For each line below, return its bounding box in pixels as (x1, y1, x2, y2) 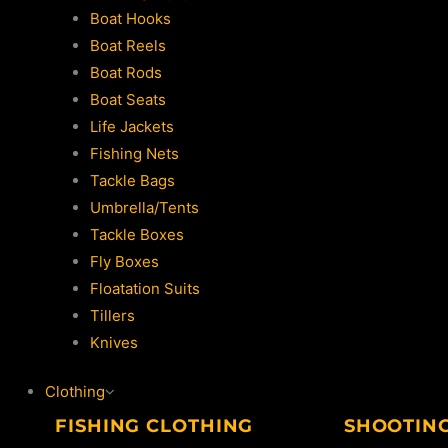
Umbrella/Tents (90, 197, 199, 217)
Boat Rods (90, 62, 162, 82)
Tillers (90, 305, 135, 325)
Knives (90, 332, 138, 352)
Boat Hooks (90, 8, 171, 28)
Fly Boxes (90, 251, 159, 271)
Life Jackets (90, 116, 174, 136)
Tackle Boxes (90, 224, 184, 244)
